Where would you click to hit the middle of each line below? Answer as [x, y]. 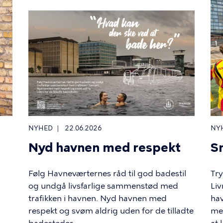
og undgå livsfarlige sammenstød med [104, 186]
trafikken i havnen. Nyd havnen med [98, 198]
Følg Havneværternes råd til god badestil [108, 173]
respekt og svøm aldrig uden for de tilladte [111, 211]
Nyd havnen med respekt [105, 147]
